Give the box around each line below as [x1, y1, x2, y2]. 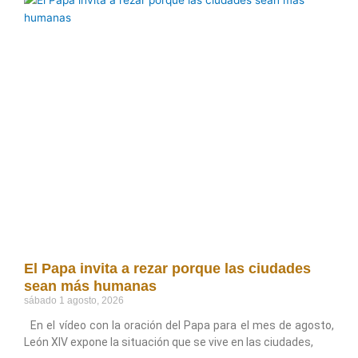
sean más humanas [24, 277, 157, 294]
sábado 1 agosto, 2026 [24, 294, 124, 306]
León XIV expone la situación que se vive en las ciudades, [24, 335, 313, 348]
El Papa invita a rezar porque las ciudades [24, 260, 311, 276]
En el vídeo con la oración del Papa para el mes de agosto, [24, 318, 334, 332]
